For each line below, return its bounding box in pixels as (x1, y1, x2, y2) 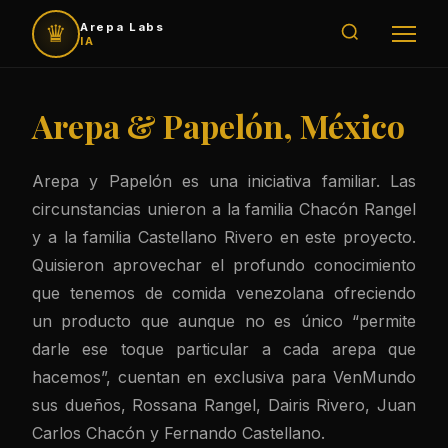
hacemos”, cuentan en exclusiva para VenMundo (32, 367, 416, 387)
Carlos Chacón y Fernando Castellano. (32, 423, 325, 443)
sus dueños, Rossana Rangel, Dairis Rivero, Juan (32, 395, 416, 415)
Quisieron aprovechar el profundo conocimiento (32, 255, 416, 275)
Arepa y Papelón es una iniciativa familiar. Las (32, 171, 416, 191)
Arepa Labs (80, 19, 165, 34)
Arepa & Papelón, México (32, 104, 405, 147)
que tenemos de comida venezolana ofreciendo (32, 283, 416, 303)
